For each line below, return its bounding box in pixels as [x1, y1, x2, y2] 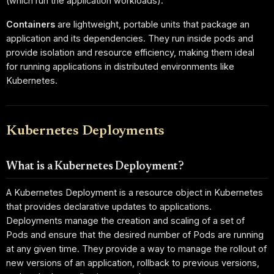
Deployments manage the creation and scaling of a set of [6, 215, 245, 226]
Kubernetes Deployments [6, 125, 165, 139]
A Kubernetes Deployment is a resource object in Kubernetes [6, 187, 263, 198]
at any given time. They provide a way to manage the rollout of [6, 243, 267, 254]
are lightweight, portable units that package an [55, 19, 250, 30]
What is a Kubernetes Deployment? [6, 161, 185, 173]
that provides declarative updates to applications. [6, 201, 212, 212]
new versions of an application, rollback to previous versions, [6, 257, 259, 268]
